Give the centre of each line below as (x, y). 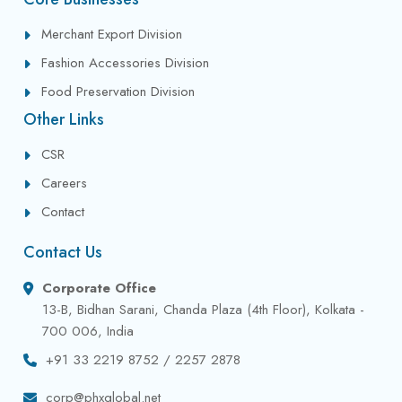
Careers (65, 183)
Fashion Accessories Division (126, 62)
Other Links (64, 119)
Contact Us (63, 252)
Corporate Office (100, 288)
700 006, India (88, 331)
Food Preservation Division (118, 91)
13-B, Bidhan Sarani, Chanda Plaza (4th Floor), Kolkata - (204, 309)
